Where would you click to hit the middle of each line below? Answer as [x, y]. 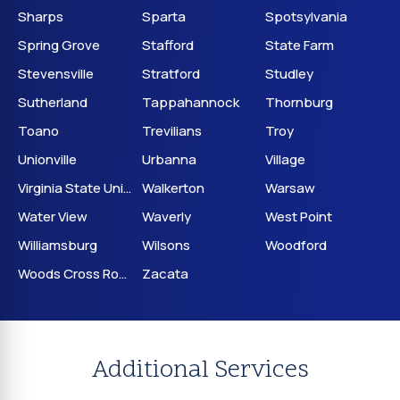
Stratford [171, 74]
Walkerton [173, 188]
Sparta [163, 17]
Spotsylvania [307, 17]
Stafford [167, 45]
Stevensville [56, 74]
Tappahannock [190, 102]
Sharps [41, 17]
